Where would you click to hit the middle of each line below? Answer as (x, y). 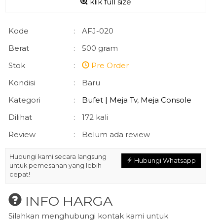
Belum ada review (116, 134)
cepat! (20, 174)
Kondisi (22, 83)
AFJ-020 (98, 31)
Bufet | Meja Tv (110, 100)
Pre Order (109, 65)
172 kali (95, 117)
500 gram (100, 48)
